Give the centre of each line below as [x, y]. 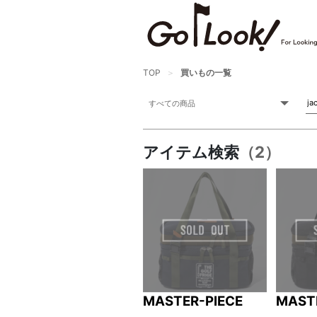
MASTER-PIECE [193, 301]
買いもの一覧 [206, 73]
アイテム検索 [191, 152]
